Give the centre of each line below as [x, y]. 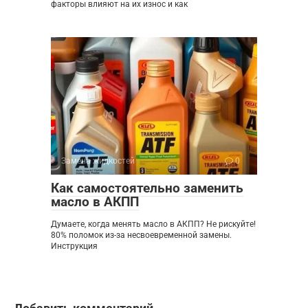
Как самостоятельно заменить [147, 188]
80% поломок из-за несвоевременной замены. [141, 235]
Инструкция [74, 246]
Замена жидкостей [98, 161]
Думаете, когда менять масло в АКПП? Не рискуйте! [153, 224]
